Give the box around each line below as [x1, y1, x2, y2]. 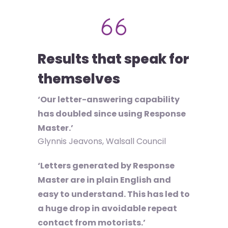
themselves [38, 70, 120, 88]
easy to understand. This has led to [38, 188, 190, 200]
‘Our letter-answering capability [38, 94, 180, 105]
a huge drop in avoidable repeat [38, 203, 177, 214]
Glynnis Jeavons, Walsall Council [38, 135, 166, 147]
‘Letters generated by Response [38, 160, 175, 172]
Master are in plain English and [38, 174, 171, 186]
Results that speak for [38, 50, 189, 68]
